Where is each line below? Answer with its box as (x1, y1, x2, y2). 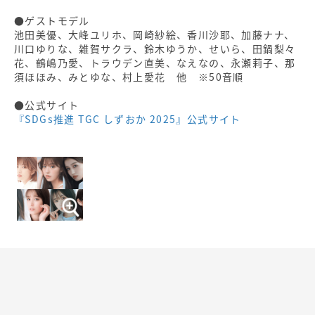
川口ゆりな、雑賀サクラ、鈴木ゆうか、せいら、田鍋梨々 (14, 41, 296, 56)
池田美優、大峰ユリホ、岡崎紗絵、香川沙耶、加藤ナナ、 (14, 27, 295, 42)
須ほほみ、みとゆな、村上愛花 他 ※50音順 (14, 70, 244, 84)
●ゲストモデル (14, 13, 90, 28)
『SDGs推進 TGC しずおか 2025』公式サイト (14, 112, 241, 127)
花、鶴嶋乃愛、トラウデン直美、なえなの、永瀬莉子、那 (14, 56, 296, 70)
